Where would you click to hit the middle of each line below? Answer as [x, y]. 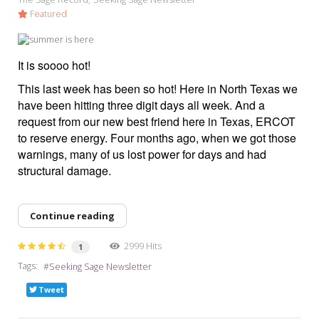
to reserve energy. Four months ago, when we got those [157, 138]
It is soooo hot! [56, 66]
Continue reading [72, 216]
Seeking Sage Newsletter [100, 267]
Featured [47, 14]
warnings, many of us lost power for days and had [142, 155]
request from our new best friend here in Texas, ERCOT [157, 122]
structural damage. [66, 171]
